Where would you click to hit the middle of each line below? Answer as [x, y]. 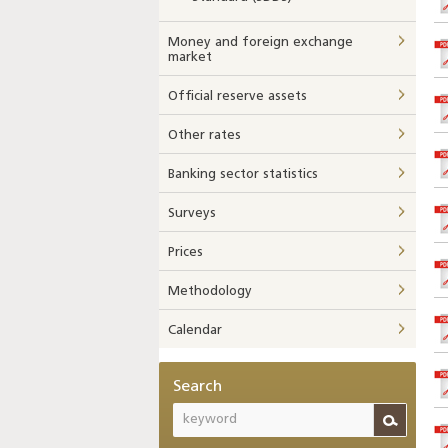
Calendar [195, 330]
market [190, 57]
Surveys [192, 213]
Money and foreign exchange [260, 42]
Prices [185, 252]
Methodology [210, 291]
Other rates [204, 135]
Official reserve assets [237, 96]
